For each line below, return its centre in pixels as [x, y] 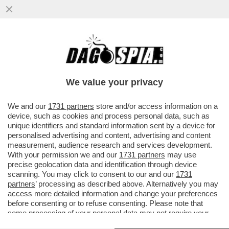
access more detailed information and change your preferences [113, 193]
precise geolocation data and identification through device [102, 164]
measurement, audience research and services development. [110, 145]
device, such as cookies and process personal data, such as [109, 116]
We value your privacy [114, 82]
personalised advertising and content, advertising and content [109, 135]
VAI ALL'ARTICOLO [57, 93]
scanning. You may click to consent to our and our [92, 174]
